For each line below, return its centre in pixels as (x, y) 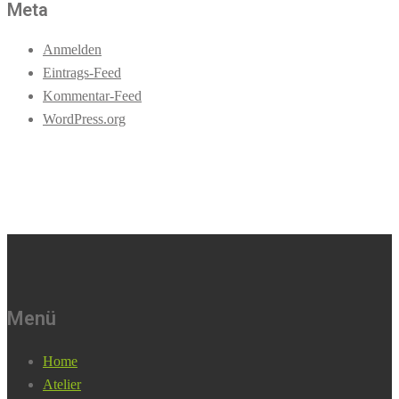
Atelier (62, 385)
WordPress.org (84, 119)
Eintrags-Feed (82, 73)
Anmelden (72, 50)
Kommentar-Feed (92, 96)
